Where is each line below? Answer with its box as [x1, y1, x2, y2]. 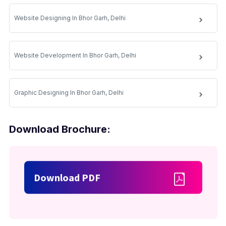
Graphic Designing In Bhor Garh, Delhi [14, 88, 124, 96]
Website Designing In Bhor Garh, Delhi [14, 14, 126, 22]
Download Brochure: [9, 123, 110, 135]
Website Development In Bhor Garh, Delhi [14, 51, 136, 59]
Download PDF [33, 171, 100, 184]
